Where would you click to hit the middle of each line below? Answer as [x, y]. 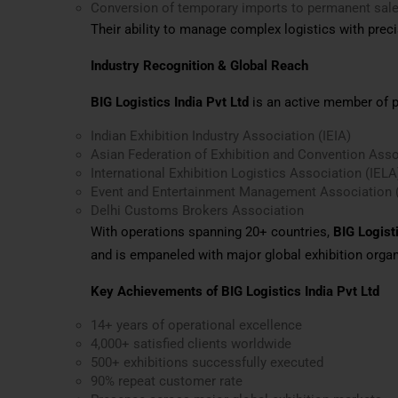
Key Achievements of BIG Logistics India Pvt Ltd [235, 291]
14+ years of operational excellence [196, 325]
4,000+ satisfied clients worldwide [191, 343]
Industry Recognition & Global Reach [199, 65]
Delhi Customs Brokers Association [197, 210]
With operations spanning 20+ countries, [212, 231]
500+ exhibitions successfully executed [207, 362]
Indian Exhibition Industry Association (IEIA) [221, 135]
